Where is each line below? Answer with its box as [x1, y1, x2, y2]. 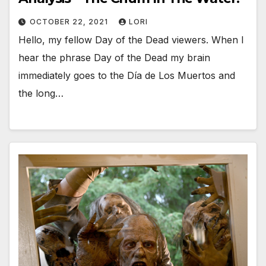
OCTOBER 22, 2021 [30, 17, 110, 27]
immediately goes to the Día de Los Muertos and [18, 69, 235, 82]
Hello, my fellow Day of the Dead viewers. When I [18, 34, 244, 46]
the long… [18, 87, 64, 100]
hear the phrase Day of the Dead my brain [18, 52, 210, 64]
